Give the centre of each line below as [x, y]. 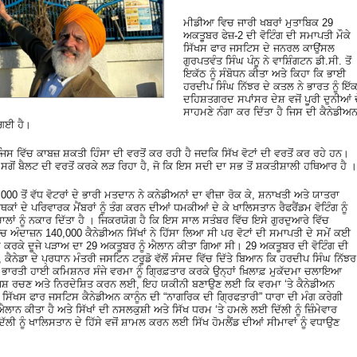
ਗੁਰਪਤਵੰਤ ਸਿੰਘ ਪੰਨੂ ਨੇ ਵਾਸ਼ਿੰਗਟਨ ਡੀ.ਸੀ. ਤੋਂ [267, 61]
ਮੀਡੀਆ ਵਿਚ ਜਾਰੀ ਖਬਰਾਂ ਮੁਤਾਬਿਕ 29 [258, 22]
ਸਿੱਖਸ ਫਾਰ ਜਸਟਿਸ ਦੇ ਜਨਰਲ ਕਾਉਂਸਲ [259, 48]
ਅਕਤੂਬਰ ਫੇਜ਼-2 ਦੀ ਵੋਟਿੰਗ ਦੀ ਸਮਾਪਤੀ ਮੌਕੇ [267, 35]
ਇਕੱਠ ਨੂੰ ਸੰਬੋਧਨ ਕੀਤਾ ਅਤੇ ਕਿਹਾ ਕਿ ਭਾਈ [265, 73]
